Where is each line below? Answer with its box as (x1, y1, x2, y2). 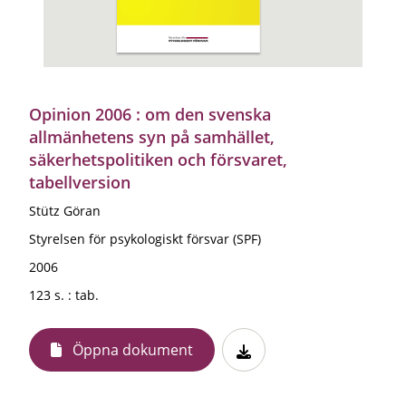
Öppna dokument (72, 339, 193, 360)
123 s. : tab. (29, 285, 99, 304)
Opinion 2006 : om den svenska (29, 102, 271, 125)
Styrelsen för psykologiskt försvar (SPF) (29, 229, 261, 247)
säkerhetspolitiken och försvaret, (29, 148, 287, 170)
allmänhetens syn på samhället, (29, 125, 275, 148)
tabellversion (29, 170, 130, 193)
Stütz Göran (29, 201, 101, 219)
